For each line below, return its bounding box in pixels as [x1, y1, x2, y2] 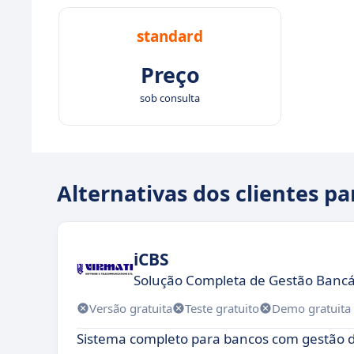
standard [137, 26, 203, 47]
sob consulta [140, 91, 200, 105]
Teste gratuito [185, 299, 259, 316]
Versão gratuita [89, 299, 172, 316]
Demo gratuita [272, 299, 351, 316]
